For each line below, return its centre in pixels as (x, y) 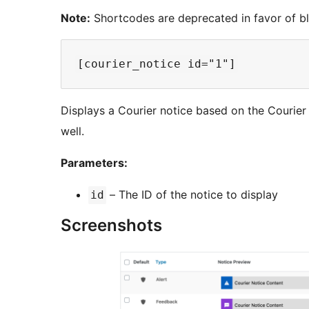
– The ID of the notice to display (192, 195)
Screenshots (111, 226)
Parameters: (94, 163)
